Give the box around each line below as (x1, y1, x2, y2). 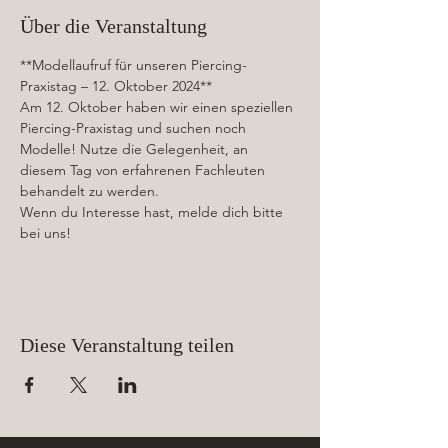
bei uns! (20, 224, 71, 243)
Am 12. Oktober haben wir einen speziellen (20, 98, 297, 117)
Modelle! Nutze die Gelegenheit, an (20, 140, 252, 159)
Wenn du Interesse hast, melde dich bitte (20, 203, 287, 222)
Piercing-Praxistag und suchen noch (20, 119, 250, 138)
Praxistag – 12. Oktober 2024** (20, 77, 212, 96)
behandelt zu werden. (20, 182, 159, 201)
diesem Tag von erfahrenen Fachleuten (20, 161, 269, 180)
